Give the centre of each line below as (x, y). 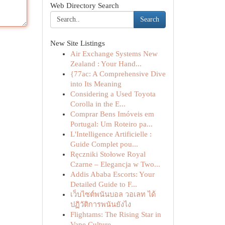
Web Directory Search (84, 6)
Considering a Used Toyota (113, 94)
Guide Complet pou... (104, 144)
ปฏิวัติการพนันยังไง (100, 204)
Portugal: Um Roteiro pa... (111, 124)
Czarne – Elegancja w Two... (115, 164)
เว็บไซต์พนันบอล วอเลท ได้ (113, 194)
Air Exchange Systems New (114, 54)
